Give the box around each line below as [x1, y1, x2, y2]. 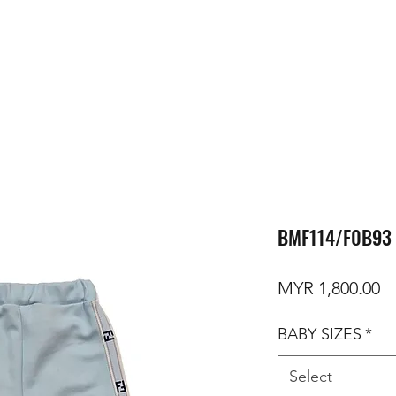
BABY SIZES [278, 324, 362, 344]
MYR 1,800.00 [278, 277, 380, 299]
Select [289, 366, 332, 386]
